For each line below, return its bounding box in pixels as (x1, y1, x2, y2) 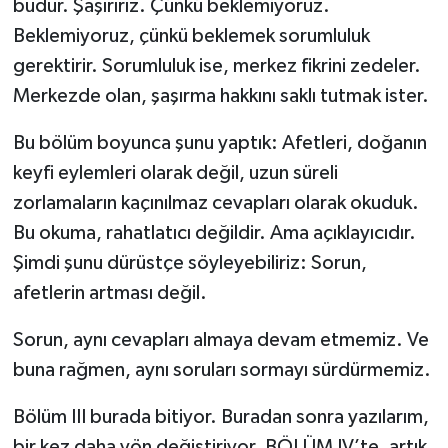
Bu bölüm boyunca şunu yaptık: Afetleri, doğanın (12, 133, 427, 154)
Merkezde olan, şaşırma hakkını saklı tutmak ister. (12, 86, 429, 107)
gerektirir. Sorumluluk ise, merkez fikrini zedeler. (12, 56, 421, 77)
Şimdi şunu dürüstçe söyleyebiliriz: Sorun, (12, 253, 367, 274)
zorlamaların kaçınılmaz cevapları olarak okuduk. (12, 193, 419, 214)
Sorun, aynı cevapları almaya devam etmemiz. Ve (12, 330, 429, 351)
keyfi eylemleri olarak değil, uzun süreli (12, 163, 338, 184)
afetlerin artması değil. (12, 283, 207, 304)
